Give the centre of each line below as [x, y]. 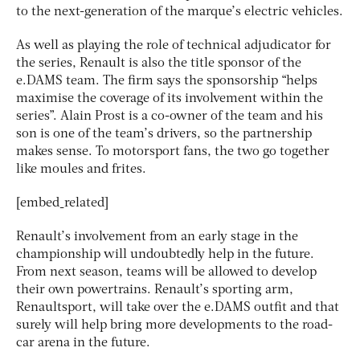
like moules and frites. [81, 169]
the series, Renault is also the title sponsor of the [159, 63]
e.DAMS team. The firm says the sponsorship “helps [167, 81]
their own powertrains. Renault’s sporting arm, [155, 290]
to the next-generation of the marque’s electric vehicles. [180, 12]
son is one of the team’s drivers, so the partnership [164, 134]
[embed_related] [62, 203]
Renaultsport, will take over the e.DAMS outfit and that [178, 307]
